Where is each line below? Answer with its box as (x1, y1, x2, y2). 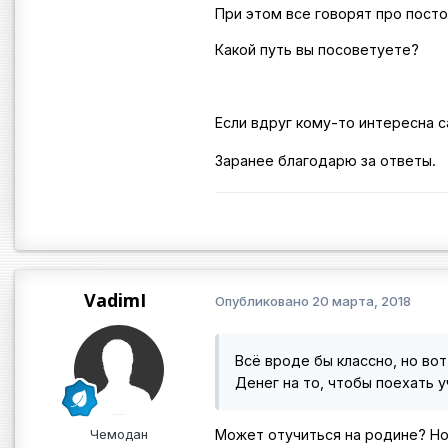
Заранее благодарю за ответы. (215, 152, 436, 170)
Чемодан (90, 425, 148, 442)
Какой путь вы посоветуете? (215, 41, 419, 59)
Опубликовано (215, 293, 312, 310)
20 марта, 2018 (312, 293, 411, 310)
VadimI (84, 287, 146, 312)
